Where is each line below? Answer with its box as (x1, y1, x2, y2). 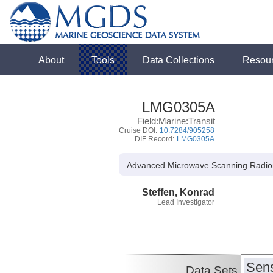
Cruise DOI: (118, 126, 159, 135)
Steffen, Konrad (142, 186, 214, 197)
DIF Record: (134, 135, 176, 143)
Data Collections (143, 54, 215, 65)
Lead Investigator (157, 197, 214, 207)
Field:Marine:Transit (136, 116, 215, 126)
